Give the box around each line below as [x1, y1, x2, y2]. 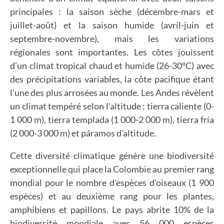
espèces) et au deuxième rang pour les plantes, [10, 190, 214, 201]
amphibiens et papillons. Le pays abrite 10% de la [10, 204, 214, 215]
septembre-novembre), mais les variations [10, 33, 214, 44]
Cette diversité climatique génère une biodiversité [10, 150, 214, 161]
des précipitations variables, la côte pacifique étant [10, 73, 214, 84]
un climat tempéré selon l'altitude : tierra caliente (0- [10, 100, 214, 111]
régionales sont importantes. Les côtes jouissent [10, 46, 214, 57]
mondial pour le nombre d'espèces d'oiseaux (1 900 [10, 177, 214, 188]
